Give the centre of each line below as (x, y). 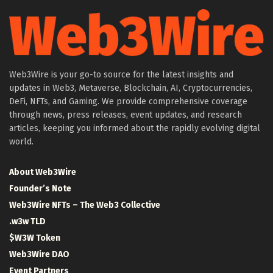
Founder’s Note (40, 188)
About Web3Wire (43, 172)
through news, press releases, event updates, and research (126, 115)
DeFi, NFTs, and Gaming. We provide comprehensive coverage (128, 101)
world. (21, 141)
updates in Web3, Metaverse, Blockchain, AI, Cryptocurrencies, (131, 88)
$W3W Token (35, 238)
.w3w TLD (27, 221)
